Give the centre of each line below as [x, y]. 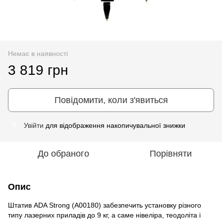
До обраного [63, 153]
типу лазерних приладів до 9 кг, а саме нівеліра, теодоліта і [104, 215]
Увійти [34, 125]
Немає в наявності [38, 53]
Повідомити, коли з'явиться [111, 100]
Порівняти [170, 153]
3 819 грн [38, 70]
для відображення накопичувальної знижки [114, 125]
